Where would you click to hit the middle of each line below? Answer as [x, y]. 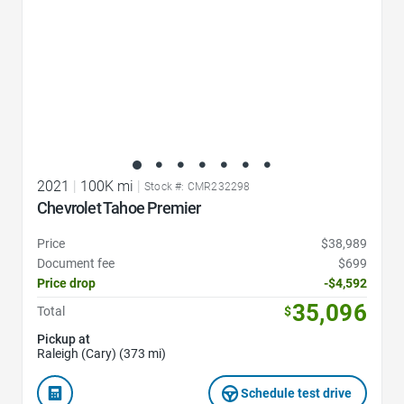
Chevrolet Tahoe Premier [119, 207]
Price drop [66, 283]
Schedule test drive [297, 393]
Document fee [76, 263]
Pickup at [64, 339]
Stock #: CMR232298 [197, 186]
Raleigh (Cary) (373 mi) [101, 353]
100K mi [107, 186]
